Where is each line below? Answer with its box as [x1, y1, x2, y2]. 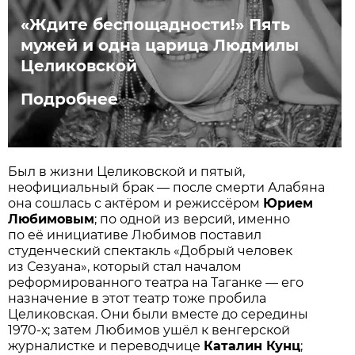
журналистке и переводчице [8, 338, 204, 353]
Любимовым [8, 211, 95, 227]
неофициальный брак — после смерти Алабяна [8, 179, 326, 195]
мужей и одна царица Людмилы [21, 36, 300, 55]
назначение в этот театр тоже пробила [8, 290, 267, 306]
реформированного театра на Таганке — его [8, 274, 304, 290]
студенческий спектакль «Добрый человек [8, 242, 293, 258]
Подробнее [21, 90, 119, 109]
